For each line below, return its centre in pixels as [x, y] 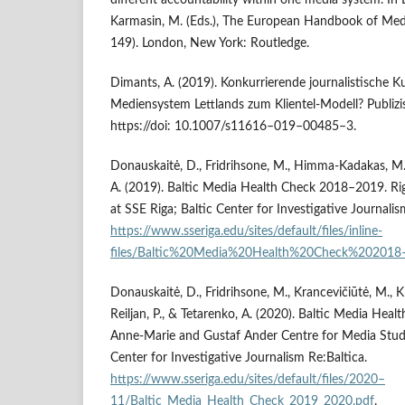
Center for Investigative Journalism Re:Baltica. [239, 358]
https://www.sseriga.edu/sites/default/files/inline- [246, 232]
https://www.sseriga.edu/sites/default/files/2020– [248, 380]
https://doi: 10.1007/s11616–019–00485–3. [233, 127]
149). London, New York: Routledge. [210, 44]
